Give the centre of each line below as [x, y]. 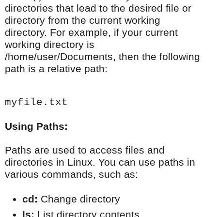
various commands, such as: [71, 175]
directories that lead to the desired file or [98, 8]
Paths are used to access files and [85, 150]
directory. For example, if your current [91, 33]
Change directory [79, 199]
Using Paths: [36, 127]
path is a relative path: [56, 69]
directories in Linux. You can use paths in [100, 163]
